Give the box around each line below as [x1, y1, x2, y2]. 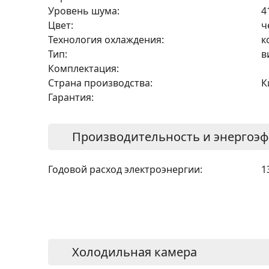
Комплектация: [48, 61, 119, 75]
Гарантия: [48, 90, 94, 104]
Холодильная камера [72, 243, 197, 260]
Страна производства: [48, 76, 153, 89]
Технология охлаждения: [48, 32, 164, 46]
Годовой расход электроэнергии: [48, 162, 202, 176]
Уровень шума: [48, 4, 119, 17]
